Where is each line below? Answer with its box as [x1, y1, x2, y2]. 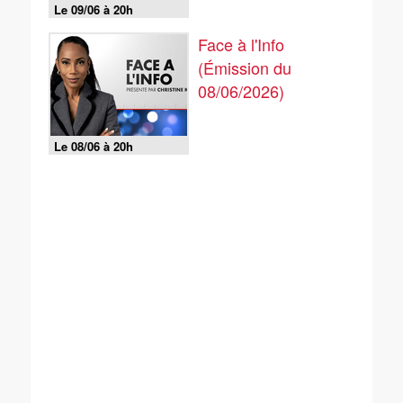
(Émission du [198, 56, 291, 79]
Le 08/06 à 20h [54, 138, 133, 155]
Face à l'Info [198, 32, 284, 56]
